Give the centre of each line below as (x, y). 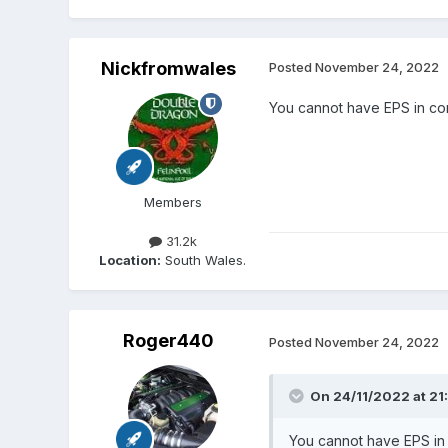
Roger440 (169, 341)
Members (172, 201)
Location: (130, 260)
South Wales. (204, 260)
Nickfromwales (169, 68)
